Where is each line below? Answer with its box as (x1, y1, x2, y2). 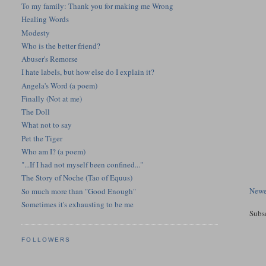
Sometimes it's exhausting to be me (21, 198, 134, 210)
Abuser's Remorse (21, 53, 78, 65)
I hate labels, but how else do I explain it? (21, 66, 155, 78)
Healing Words (21, 14, 69, 25)
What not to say (21, 119, 72, 131)
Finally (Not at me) (21, 93, 83, 104)
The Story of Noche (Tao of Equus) (21, 172, 133, 183)
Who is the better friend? (21, 40, 101, 51)
